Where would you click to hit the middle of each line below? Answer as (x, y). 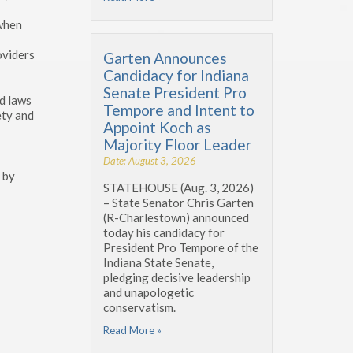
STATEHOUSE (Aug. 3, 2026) (178, 187)
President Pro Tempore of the (181, 247)
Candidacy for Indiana (176, 75)
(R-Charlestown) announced (176, 217)
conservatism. (139, 307)
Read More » (132, 330)
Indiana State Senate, (158, 262)
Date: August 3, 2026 (150, 160)
